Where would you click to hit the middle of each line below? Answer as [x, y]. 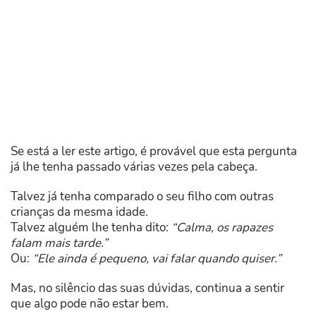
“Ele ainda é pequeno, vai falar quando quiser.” [157, 259]
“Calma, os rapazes [222, 228]
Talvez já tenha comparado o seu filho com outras [142, 197]
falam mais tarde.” [59, 243]
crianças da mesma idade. [79, 212]
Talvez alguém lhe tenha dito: [91, 228]
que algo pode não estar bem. [90, 304]
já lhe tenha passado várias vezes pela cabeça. [134, 167]
